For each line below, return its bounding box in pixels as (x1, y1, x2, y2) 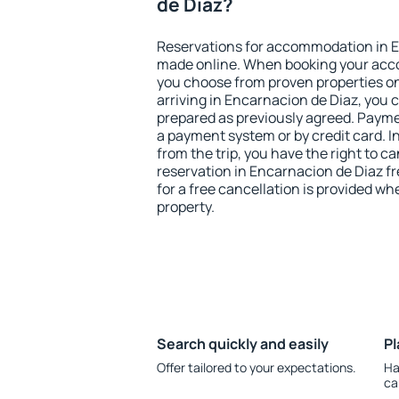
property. (157, 197, 215, 216)
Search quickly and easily (157, 334, 329, 354)
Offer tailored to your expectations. (157, 359, 356, 376)
